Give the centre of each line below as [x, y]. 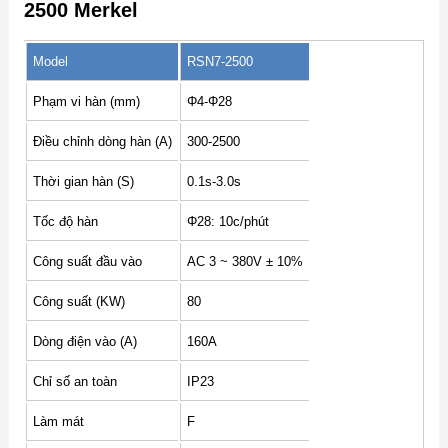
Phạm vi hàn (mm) [86, 101]
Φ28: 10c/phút [227, 221]
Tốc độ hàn [65, 221]
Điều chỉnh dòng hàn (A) [102, 141]
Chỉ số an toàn [74, 381]
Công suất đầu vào [87, 261]
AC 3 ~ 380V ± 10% [244, 261]
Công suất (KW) [78, 301]
